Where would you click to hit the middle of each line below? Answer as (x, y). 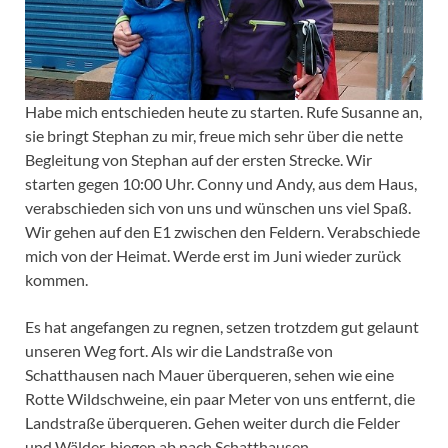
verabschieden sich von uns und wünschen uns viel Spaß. (218, 208)
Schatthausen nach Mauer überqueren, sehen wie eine (209, 375)
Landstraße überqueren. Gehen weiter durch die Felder (212, 423)
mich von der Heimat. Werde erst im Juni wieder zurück (213, 256)
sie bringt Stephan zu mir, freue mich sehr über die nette (214, 136)
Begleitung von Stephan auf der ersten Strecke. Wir (198, 160)
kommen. (56, 280)
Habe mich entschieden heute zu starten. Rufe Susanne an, (223, 112)
